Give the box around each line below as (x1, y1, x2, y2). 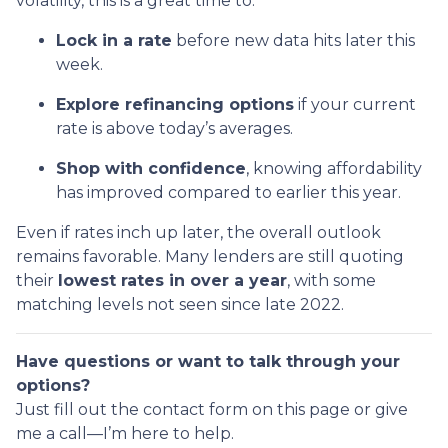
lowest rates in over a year (58, 271, 287, 291)
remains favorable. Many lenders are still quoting (16, 247, 404, 267)
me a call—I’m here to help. (16, 424, 234, 444)
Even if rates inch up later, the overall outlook (16, 223, 381, 243)
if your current (294, 95, 416, 115)
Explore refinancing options (56, 95, 294, 115)
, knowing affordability (246, 159, 422, 179)
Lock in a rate (56, 31, 172, 51)
